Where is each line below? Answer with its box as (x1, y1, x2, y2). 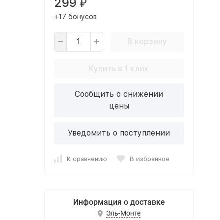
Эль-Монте (106, 209, 140, 218)
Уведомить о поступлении (68, 128, 170, 137)
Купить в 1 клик (89, 64, 149, 73)
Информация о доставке (73, 197, 165, 207)
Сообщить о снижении (75, 89, 163, 99)
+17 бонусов (54, 13, 97, 21)
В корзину (127, 37, 167, 46)
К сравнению (66, 155, 107, 163)
